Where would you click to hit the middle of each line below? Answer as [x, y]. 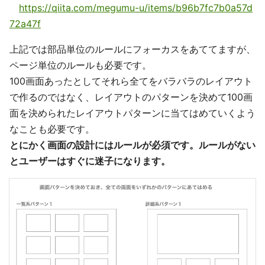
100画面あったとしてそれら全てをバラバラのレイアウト [131, 81]
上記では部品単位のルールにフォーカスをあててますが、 [132, 49]
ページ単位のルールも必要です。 [80, 65]
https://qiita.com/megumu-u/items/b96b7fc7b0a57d [136, 8]
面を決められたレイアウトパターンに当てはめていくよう [132, 113]
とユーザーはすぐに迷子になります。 [90, 161]
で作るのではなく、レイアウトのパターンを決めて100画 [131, 97]
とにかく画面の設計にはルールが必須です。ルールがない [132, 145]
